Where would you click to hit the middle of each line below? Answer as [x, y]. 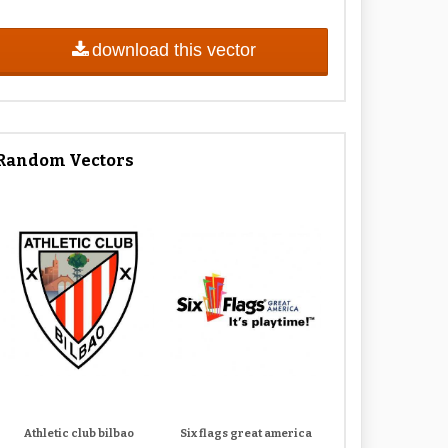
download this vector [173, 49]
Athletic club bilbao [78, 434]
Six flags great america [245, 434]
